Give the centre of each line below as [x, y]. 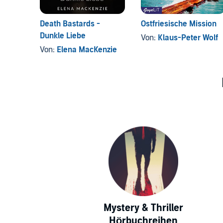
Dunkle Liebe [63, 36]
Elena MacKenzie [87, 50]
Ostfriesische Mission [178, 24]
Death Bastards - [70, 24]
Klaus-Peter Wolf [188, 38]
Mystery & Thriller [143, 208]
